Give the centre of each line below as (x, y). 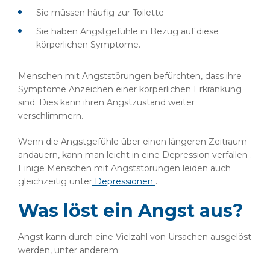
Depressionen (124, 181)
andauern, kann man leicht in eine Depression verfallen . (135, 155)
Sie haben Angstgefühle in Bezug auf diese (127, 31)
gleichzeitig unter (55, 181)
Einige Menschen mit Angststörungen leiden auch (124, 168)
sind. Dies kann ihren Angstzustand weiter (106, 102)
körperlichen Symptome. (88, 45)
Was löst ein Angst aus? (131, 211)
